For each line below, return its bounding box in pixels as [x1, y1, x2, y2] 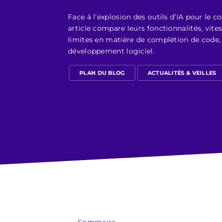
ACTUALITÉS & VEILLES [147, 69, 217, 76]
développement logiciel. [68, 46, 155, 55]
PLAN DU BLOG [79, 69, 125, 76]
